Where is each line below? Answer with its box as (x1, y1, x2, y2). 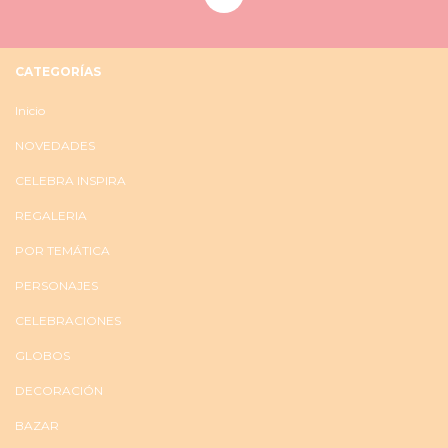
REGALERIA (15, 207, 87, 223)
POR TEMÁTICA (15, 242, 110, 258)
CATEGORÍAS (15, 63, 101, 79)
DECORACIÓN (15, 382, 103, 398)
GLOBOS (15, 347, 70, 363)
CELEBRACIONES (15, 312, 121, 328)
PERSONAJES (15, 277, 98, 293)
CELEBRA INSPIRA (15, 172, 126, 188)
